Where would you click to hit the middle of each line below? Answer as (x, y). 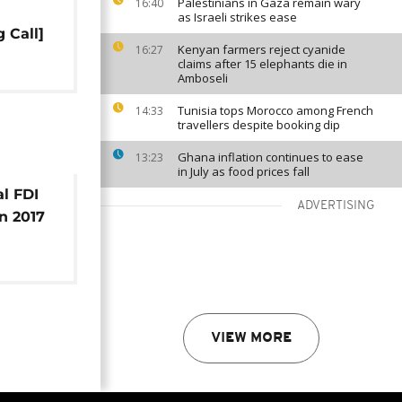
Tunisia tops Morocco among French (275, 110)
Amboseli (203, 78)
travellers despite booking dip (259, 125)
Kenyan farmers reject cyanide (262, 49)
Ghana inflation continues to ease (271, 157)
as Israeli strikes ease (237, 17)
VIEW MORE (251, 338)
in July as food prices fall (244, 171)
